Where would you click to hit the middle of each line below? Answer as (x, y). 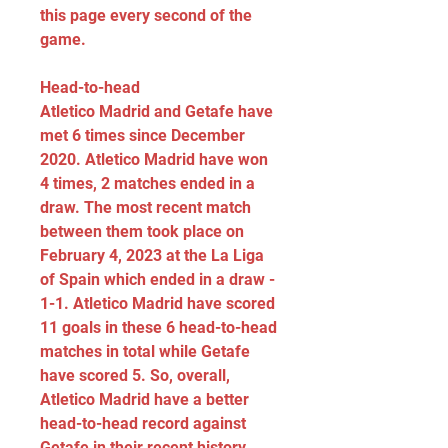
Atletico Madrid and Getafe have (156, 111)
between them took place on (142, 231)
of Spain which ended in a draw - (157, 279)
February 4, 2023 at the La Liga (152, 255)
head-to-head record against (143, 423)
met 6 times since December (142, 135)
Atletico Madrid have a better (144, 399)
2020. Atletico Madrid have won (154, 159)
